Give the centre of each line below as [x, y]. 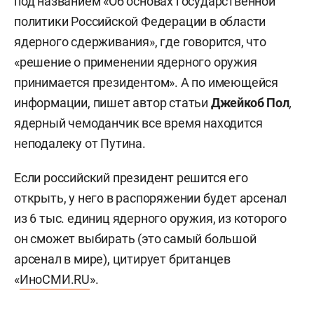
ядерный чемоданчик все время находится [138, 123]
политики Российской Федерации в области [140, 21]
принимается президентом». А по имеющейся [146, 82]
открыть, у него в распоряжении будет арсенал [151, 198]
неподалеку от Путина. [80, 143]
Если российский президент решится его [131, 177]
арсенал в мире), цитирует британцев [122, 259]
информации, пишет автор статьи [112, 102]
